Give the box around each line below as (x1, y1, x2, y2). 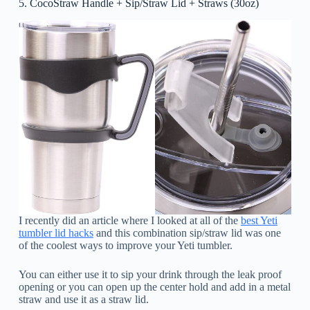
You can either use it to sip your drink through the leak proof (18, 268, 282, 281)
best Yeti (240, 215, 277, 227)
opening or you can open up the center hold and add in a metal (18, 281, 291, 293)
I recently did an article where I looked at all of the (18, 215, 241, 227)
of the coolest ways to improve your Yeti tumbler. (18, 239, 232, 252)
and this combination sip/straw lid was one (93, 227, 281, 239)
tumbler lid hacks (18, 227, 93, 239)
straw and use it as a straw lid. (18, 293, 149, 306)
